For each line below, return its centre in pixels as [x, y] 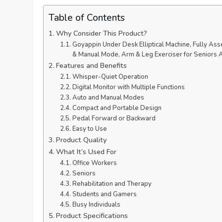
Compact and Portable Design [117, 108]
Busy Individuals [96, 205]
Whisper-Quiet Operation [110, 77]
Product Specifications [92, 216]
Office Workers [94, 163]
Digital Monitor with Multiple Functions [128, 87]
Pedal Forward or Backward [114, 119]
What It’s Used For [86, 152]
